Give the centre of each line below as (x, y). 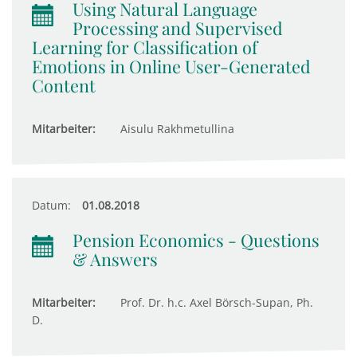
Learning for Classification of (145, 47)
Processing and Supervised (178, 28)
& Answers (115, 259)
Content (64, 85)
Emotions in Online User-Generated (171, 66)
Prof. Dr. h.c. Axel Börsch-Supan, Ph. (215, 302)
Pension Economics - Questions (196, 240)
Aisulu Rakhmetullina (176, 129)
